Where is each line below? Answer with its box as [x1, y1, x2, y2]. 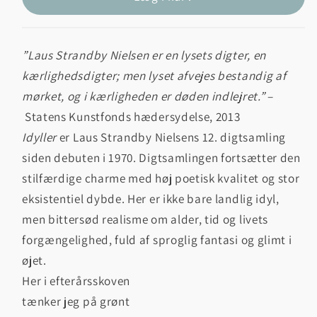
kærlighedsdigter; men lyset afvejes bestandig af [22, 67, 287, 84]
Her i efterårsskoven [22, 272, 131, 289]
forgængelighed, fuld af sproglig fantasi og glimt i [22, 231, 292, 248]
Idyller [22, 129, 57, 146]
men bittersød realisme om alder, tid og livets [22, 211, 268, 228]
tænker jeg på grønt [22, 293, 130, 310]
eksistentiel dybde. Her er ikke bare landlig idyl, [22, 190, 279, 207]
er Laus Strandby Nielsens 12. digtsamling [57, 129, 287, 146]
